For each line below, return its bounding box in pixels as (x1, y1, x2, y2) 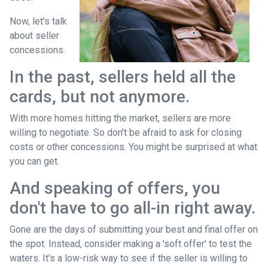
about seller (10, 29, 59, 41)
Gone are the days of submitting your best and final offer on (10, 223, 258, 235)
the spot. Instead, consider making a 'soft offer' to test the (10, 237, 252, 249)
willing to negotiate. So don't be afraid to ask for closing (10, 126, 242, 138)
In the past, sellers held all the (10, 66, 236, 87)
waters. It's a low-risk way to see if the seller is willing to (10, 252, 248, 264)
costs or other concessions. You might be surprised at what (10, 141, 257, 153)
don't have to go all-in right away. (10, 197, 255, 218)
